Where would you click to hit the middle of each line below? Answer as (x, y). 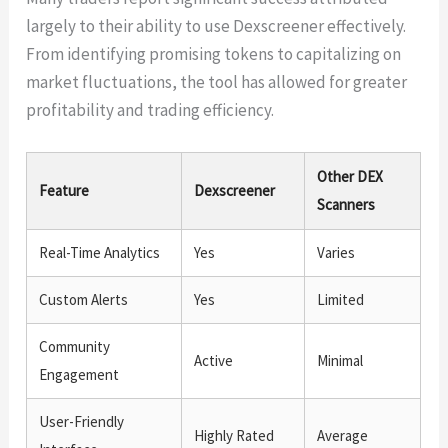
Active (214, 360)
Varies (336, 252)
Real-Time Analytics (100, 252)
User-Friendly (82, 421)
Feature (64, 190)
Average (343, 435)
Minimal (340, 360)
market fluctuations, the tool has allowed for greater (217, 82)
